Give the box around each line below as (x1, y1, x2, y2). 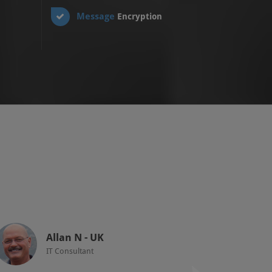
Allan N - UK (46, 231, 104, 243)
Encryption (117, 12, 162, 21)
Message (76, 11, 117, 22)
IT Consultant (46, 246, 93, 256)
